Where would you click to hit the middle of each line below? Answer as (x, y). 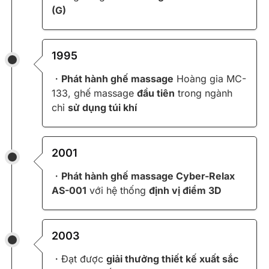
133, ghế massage (94, 93)
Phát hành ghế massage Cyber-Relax (148, 176)
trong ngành (204, 93)
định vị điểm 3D (185, 191)
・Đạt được (79, 259)
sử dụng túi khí (102, 108)
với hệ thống (118, 191)
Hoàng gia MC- (210, 79)
